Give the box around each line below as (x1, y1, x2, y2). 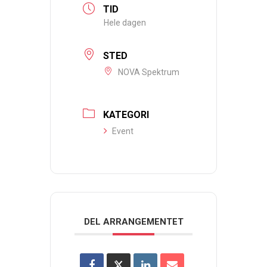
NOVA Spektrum (118, 67, 179, 77)
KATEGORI (103, 108, 149, 120)
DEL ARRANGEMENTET (83, 216, 184, 227)
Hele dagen (104, 18, 146, 28)
